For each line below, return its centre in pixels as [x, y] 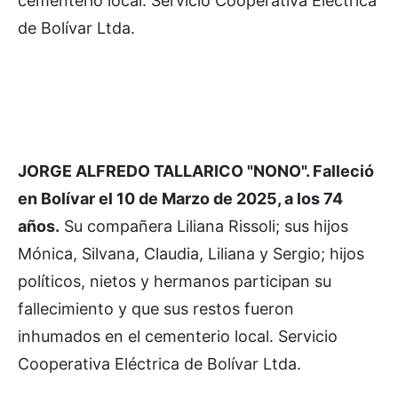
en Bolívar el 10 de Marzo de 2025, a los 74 [180, 198]
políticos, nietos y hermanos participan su [175, 281]
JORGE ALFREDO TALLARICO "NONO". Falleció [196, 171]
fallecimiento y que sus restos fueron [156, 308]
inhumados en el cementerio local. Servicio [178, 336]
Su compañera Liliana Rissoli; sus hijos [204, 226]
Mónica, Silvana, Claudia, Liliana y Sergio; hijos [191, 253]
